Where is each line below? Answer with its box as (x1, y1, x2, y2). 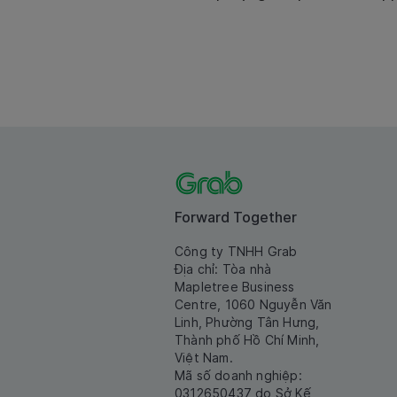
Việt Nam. (175, 350, 233, 366)
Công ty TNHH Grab (175, 244, 298, 260)
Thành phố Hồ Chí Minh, (175, 332, 320, 348)
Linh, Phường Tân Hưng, (175, 315, 320, 331)
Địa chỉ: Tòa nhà (175, 261, 272, 277)
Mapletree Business (175, 279, 295, 295)
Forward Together (175, 208, 297, 227)
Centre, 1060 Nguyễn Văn (175, 297, 332, 313)
